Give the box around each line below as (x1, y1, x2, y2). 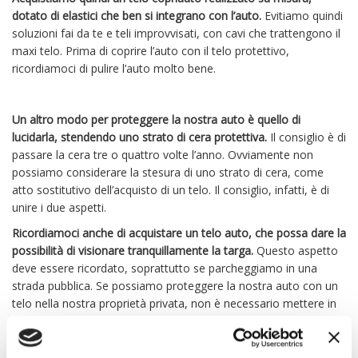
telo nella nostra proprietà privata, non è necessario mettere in (12, 296, 336, 312)
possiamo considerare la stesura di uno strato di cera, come (12, 165, 324, 181)
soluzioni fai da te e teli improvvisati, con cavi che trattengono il (12, 26, 340, 42)
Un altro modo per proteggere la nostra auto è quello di (12, 112, 300, 128)
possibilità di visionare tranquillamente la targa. (12, 243, 257, 259)
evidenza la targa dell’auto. (12, 313, 149, 329)
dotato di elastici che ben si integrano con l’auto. (12, 8, 261, 24)
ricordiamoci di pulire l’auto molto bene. (12, 61, 222, 77)
